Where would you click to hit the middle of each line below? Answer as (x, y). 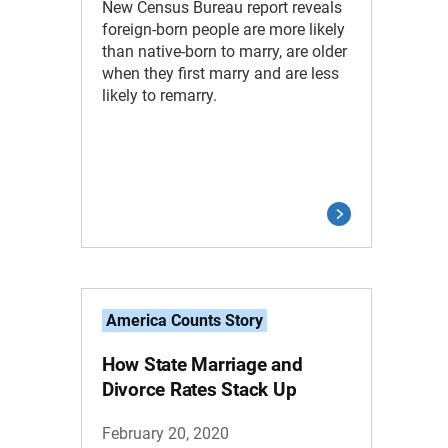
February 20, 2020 (165, 433)
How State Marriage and (202, 364)
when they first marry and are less (220, 73)
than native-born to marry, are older (224, 51)
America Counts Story (184, 320)
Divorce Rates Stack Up (199, 389)
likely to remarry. (159, 95)
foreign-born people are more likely (223, 29)
